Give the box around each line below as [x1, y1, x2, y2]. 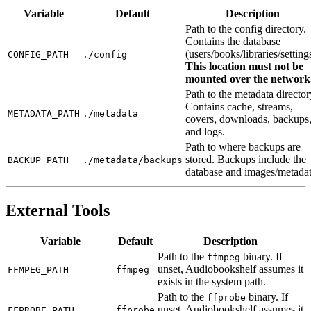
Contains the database [185, 35, 280, 47]
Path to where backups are [185, 140, 301, 153]
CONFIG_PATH [8, 49, 69, 60]
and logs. [185, 125, 225, 137]
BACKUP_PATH [8, 154, 69, 165]
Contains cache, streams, [185, 100, 293, 112]
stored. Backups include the [185, 153, 306, 165]
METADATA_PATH [8, 108, 80, 119]
